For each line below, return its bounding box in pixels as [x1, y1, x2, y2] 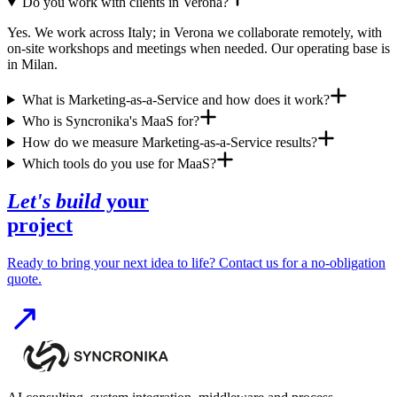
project [7, 213, 73, 237]
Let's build [7, 189, 101, 213]
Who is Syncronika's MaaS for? [21, 113, 199, 129]
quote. [7, 270, 42, 286]
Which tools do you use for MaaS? [21, 156, 216, 172]
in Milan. [7, 57, 58, 73]
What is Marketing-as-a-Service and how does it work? [21, 92, 330, 108]
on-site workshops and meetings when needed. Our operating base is [7, 41, 390, 57]
